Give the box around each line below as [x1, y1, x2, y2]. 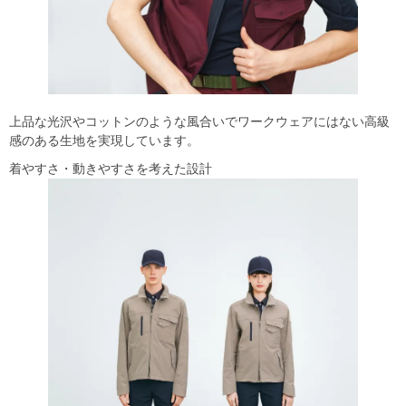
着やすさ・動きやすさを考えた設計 [9, 161, 212, 177]
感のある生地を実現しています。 [9, 133, 199, 149]
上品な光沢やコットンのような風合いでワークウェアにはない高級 [9, 114, 390, 130]
